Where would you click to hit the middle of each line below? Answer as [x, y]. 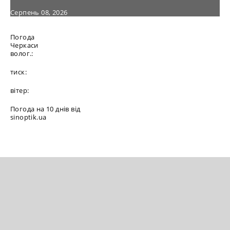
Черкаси [24, 45]
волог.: [22, 53]
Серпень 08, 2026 [39, 12]
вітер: [20, 90]
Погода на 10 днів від [45, 109]
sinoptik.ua [28, 117]
